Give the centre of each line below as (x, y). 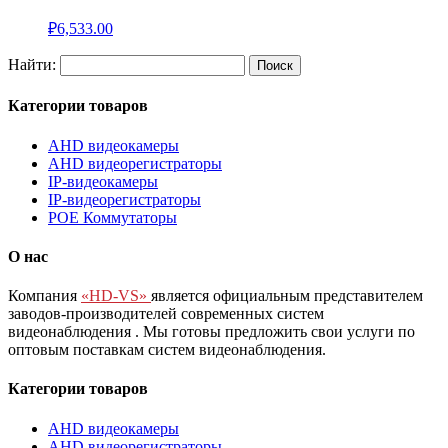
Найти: (32, 64)
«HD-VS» (116, 296)
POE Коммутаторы (112, 217)
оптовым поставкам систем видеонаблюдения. (167, 350)
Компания (44, 296)
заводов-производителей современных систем (166, 314)
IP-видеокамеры (103, 181)
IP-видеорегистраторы (124, 199)
